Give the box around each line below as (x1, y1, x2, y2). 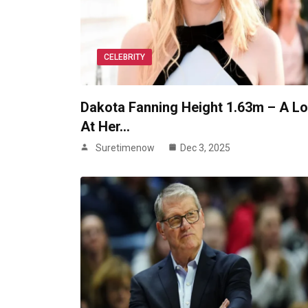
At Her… (80, 118, 130, 135)
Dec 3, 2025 (180, 142, 230, 154)
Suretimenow (96, 142, 155, 154)
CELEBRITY (104, 52, 145, 63)
